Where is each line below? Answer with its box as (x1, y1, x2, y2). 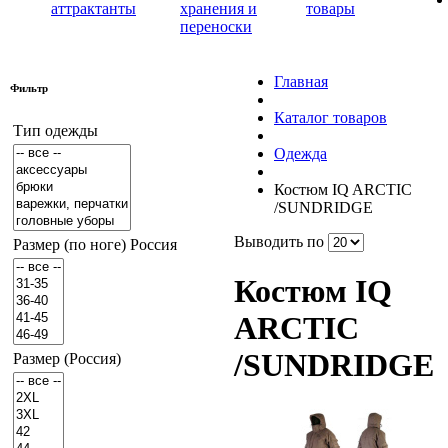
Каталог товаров (274, 108, 387, 126)
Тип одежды (13, 121, 98, 139)
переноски (180, 17, 252, 35)
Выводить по (234, 232, 328, 250)
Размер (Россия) (13, 349, 121, 367)
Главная (274, 72, 328, 90)
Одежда (274, 144, 327, 162)
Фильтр (10, 81, 48, 94)
